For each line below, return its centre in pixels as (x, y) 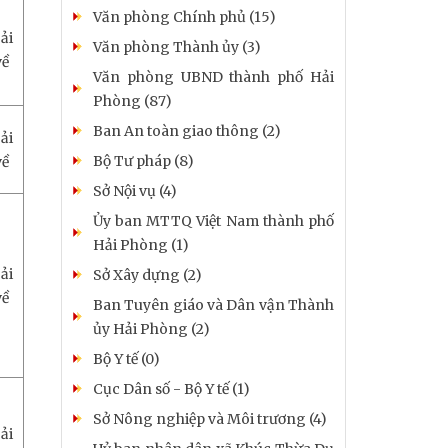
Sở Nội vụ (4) (135, 190)
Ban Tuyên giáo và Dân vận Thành (213, 304)
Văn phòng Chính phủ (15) (184, 16)
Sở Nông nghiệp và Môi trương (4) (210, 418)
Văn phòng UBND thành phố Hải (213, 76)
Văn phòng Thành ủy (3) (177, 46)
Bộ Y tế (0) (126, 358)
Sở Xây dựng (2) (147, 274)
